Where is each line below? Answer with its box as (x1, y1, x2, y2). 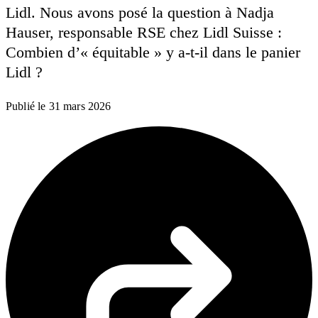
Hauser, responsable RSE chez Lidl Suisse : (6, 23, 282, 42)
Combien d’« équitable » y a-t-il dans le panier (6, 43, 300, 62)
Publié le (6, 100, 46, 113)
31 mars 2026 (48, 100, 111, 113)
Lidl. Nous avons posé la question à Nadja (6, 4, 274, 22)
